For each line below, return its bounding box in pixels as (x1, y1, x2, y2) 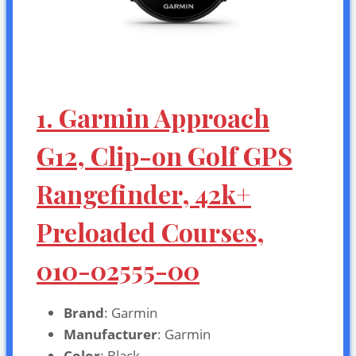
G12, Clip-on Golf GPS (37, 137, 292, 172)
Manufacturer (64, 324, 157, 343)
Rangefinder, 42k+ (37, 176, 251, 211)
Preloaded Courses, (37, 214, 265, 249)
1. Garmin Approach (37, 99, 269, 134)
